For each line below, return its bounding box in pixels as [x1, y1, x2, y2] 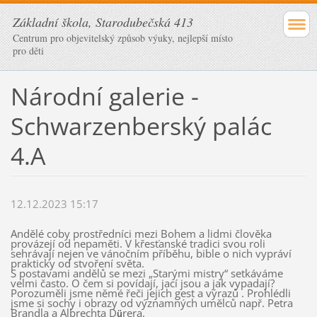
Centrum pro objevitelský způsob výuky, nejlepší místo [13, 31, 233, 45]
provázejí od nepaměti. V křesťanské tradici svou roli [10, 236, 265, 251]
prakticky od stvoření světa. [10, 256, 144, 271]
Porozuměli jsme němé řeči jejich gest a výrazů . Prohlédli [10, 286, 291, 301]
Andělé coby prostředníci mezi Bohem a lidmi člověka [10, 226, 272, 241]
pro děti [13, 44, 44, 57]
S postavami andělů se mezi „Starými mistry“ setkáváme [10, 266, 283, 281]
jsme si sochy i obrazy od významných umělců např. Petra [10, 296, 293, 311]
